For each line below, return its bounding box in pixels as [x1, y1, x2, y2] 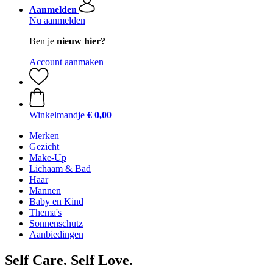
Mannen [29, 185, 61, 196]
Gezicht [29, 141, 59, 152]
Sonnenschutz [29, 218, 83, 229]
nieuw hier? [57, 36, 105, 46]
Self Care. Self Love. [5, 252, 133, 268]
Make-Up [29, 152, 66, 163]
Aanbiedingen [29, 229, 83, 239]
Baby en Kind [29, 196, 83, 207]
